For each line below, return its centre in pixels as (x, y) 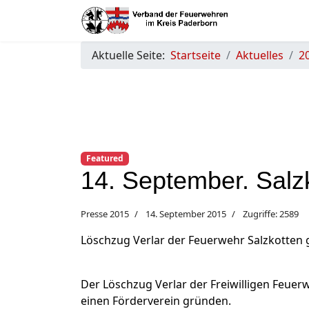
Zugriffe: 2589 (271, 214)
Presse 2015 (105, 214)
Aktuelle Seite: (131, 55)
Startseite (196, 55)
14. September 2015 (186, 214)
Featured (104, 158)
